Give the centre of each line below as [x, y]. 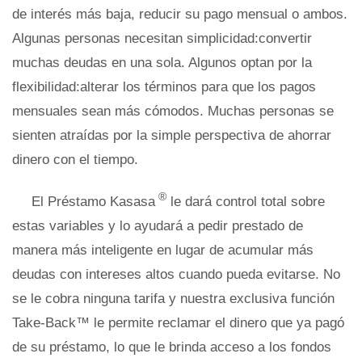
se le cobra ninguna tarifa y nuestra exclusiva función [173, 298]
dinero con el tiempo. [75, 160]
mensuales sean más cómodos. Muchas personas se [173, 111]
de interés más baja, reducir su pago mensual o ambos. [180, 14]
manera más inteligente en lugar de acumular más [163, 250]
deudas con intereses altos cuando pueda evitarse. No [176, 274]
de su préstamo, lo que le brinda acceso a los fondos [172, 347]
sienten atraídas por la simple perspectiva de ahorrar [172, 135]
